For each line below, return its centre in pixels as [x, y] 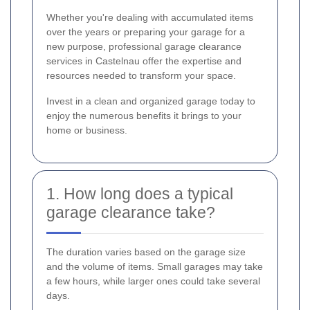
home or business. [87, 130]
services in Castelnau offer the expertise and [144, 61]
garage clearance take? [131, 213]
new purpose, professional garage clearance [144, 47]
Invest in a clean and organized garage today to [151, 101]
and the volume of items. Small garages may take [155, 267]
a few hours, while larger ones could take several [153, 281]
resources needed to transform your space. [141, 76]
